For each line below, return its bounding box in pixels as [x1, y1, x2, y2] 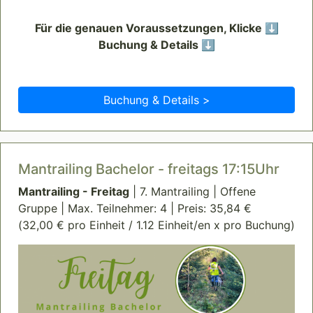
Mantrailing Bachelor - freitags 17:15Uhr [18, 160, 279, 177]
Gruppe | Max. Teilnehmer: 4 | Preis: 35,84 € [18, 201, 252, 215]
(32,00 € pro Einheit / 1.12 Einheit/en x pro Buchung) [18, 217, 295, 232]
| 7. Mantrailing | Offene [129, 184, 256, 198]
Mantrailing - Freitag [18, 184, 129, 198]
